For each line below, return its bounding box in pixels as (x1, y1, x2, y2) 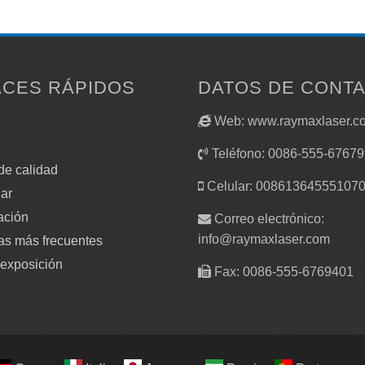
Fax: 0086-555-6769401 (210, 265, 354, 279)
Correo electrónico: (210, 212, 324, 226)
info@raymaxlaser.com (197, 232, 330, 246)
